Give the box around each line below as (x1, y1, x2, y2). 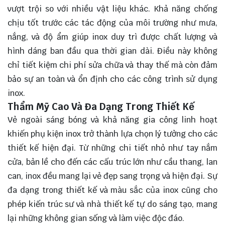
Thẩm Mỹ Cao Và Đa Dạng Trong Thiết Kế (8, 100, 194, 113)
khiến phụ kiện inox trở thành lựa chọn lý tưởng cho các (8, 129, 217, 140)
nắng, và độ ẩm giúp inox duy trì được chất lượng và (8, 32, 217, 43)
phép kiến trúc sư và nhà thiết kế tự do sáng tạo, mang (8, 199, 217, 210)
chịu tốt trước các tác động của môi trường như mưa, (8, 18, 217, 29)
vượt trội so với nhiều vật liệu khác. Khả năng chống (8, 4, 217, 15)
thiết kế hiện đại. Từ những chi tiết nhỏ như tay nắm (8, 143, 217, 154)
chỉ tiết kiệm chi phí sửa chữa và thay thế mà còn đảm (8, 60, 217, 71)
